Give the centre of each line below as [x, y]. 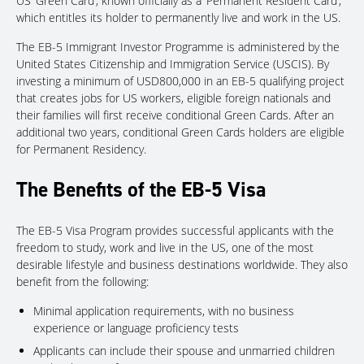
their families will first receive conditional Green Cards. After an [175, 115]
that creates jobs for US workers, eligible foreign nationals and [173, 97]
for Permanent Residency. [81, 149]
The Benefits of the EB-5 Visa [141, 190]
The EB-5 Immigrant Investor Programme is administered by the [178, 46]
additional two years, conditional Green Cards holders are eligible [180, 132]
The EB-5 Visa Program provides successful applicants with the [175, 230]
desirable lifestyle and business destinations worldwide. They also [182, 264]
